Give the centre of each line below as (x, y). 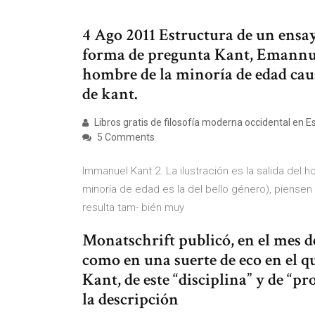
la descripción (132, 299)
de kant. (110, 94)
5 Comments (125, 137)
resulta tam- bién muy (136, 207)
